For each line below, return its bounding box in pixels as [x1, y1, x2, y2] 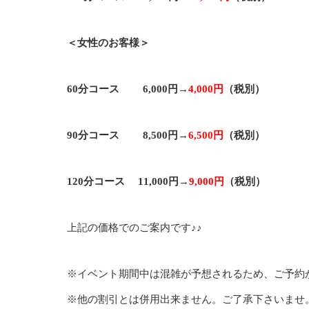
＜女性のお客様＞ [67, 37, 150, 48]
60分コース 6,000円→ [67, 83, 188, 94]
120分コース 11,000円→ [67, 175, 189, 187]
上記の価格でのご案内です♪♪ [67, 221, 202, 233]
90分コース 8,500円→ [67, 129, 188, 141]
